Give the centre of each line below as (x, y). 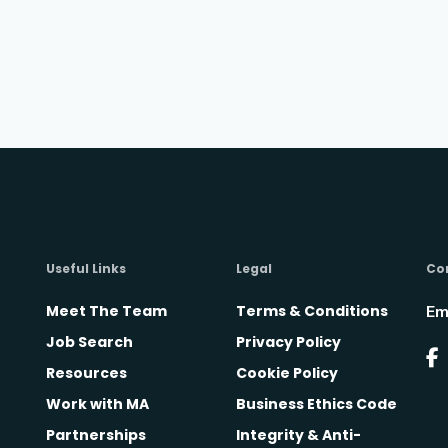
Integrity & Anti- (298, 435)
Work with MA (97, 404)
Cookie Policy (287, 373)
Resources (86, 373)
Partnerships (96, 435)
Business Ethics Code (316, 404)
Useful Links (86, 269)
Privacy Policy (288, 342)
